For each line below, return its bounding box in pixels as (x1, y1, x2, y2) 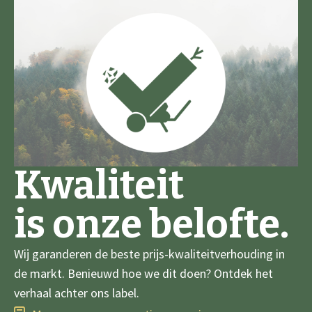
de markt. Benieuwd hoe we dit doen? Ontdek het (14, 265, 273, 282)
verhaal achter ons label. (14, 285, 139, 302)
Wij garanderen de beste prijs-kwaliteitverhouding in (14, 246, 285, 263)
